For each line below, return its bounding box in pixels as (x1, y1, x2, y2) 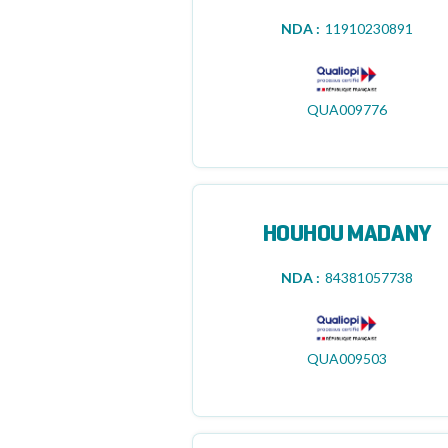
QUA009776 (306, 101, 387, 118)
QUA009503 (306, 350, 387, 367)
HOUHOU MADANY (262, 224, 431, 246)
